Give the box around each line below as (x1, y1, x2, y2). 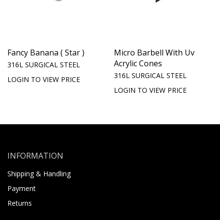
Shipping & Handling (7, 168, 71, 178)
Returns (7, 198, 32, 208)
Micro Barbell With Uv (114, 47, 194, 58)
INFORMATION (7, 150, 63, 161)
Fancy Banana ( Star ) (7, 47, 84, 58)
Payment (7, 183, 36, 193)
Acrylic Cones (114, 57, 162, 69)
